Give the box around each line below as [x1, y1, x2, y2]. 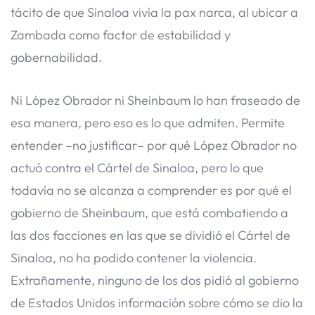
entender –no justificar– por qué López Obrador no [11, 136, 297, 153]
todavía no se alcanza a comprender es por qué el [11, 181, 292, 198]
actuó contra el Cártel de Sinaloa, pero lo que [11, 159, 264, 176]
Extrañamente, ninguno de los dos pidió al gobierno [11, 271, 299, 288]
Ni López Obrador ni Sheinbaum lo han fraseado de [11, 91, 300, 108]
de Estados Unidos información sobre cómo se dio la [11, 294, 303, 311]
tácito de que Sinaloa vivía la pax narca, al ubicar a [11, 4, 298, 21]
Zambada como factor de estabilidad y [11, 27, 231, 44]
